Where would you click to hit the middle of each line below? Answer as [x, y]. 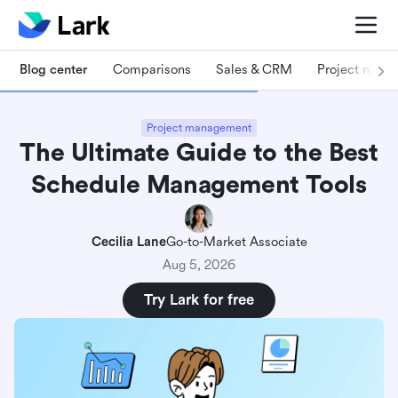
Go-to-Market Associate [236, 242]
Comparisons [152, 69]
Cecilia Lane [128, 242]
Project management [199, 128]
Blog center [54, 69]
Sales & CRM [254, 69]
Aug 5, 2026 [199, 265]
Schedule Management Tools [199, 185]
